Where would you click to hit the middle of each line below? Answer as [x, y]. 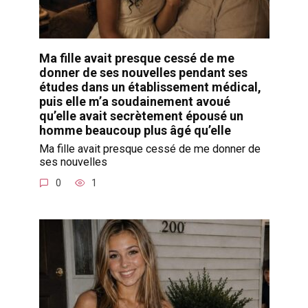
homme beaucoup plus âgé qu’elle [135, 130]
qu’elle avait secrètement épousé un [141, 115]
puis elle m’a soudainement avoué [134, 101]
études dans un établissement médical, [150, 87]
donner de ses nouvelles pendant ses [143, 72]
